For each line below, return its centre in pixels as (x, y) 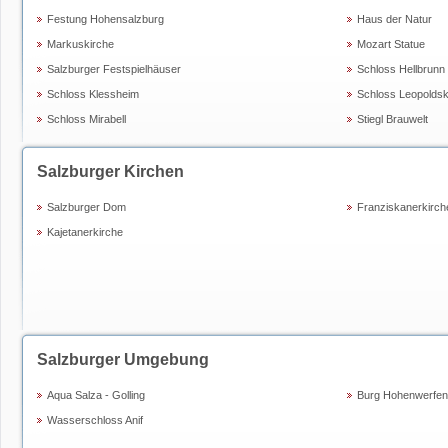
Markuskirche (80, 44)
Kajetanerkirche (85, 232)
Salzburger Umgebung (123, 359)
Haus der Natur (394, 19)
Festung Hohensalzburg (105, 19)
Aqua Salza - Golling (96, 395)
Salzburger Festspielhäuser (114, 69)
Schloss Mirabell (86, 119)
